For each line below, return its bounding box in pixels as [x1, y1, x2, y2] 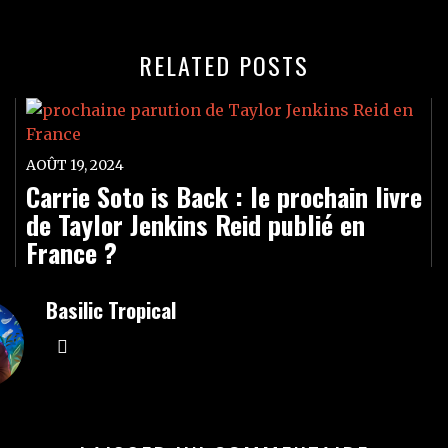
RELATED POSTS [139, 47, 309, 83]
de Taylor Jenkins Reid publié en [25, 205, 365, 244]
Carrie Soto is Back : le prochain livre [25, 177, 422, 216]
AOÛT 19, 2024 [25, 156, 124, 174]
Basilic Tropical [46, 294, 176, 325]
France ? [25, 233, 117, 272]
